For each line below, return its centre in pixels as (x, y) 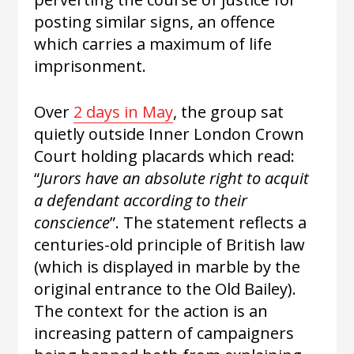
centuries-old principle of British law (169, 244)
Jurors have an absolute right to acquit (174, 178)
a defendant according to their (140, 200)
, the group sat (228, 111)
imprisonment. (90, 66)
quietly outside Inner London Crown (169, 134)
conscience (72, 222)
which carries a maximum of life (153, 43)
